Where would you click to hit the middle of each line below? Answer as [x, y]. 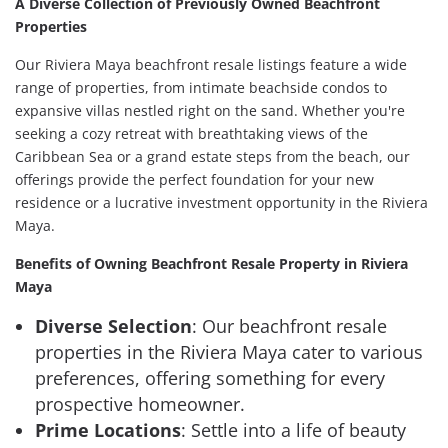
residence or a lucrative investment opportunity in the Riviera [221, 202]
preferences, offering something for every [210, 377]
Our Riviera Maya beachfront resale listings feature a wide [211, 64]
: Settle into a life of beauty [293, 429]
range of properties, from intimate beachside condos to [201, 87]
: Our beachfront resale [289, 325]
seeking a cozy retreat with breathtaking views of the [191, 133]
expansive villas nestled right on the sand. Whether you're [210, 110]
